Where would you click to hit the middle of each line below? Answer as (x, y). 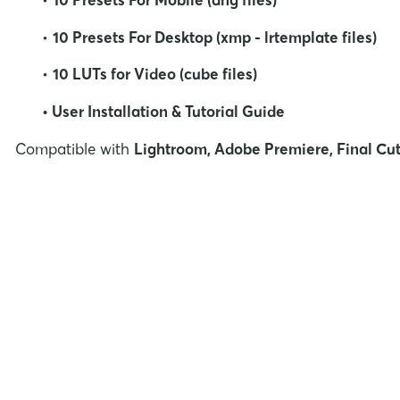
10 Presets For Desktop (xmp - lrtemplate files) (215, 37)
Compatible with (75, 148)
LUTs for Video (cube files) (165, 74)
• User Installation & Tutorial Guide (165, 112)
